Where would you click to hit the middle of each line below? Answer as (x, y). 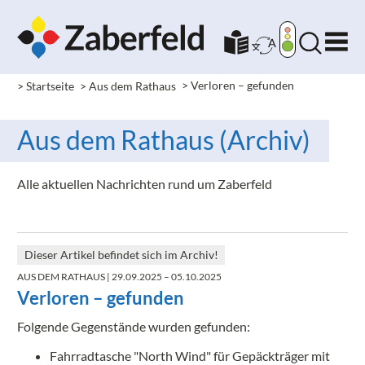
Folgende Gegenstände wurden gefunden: (134, 326)
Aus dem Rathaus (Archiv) (164, 140)
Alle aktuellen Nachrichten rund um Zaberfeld (145, 184)
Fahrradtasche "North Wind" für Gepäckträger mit (190, 355)
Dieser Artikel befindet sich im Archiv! (121, 255)
